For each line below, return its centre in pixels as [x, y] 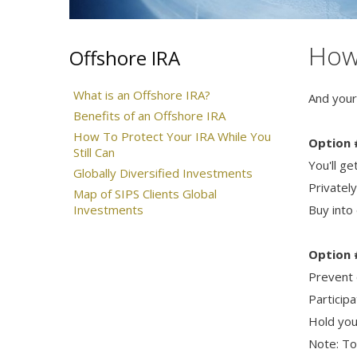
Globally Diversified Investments [163, 173]
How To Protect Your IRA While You [172, 136]
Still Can [94, 152]
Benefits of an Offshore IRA [149, 115]
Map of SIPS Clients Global [145, 193]
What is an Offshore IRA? [142, 94]
